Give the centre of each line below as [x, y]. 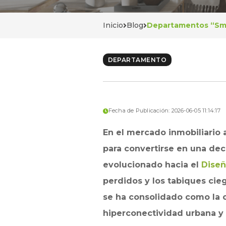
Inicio [113, 25]
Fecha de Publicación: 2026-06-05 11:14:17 [164, 111]
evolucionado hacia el [152, 165]
